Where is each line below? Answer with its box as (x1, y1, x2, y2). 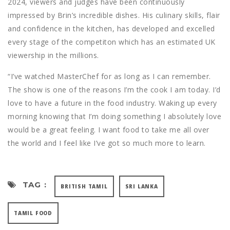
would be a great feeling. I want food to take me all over (8, 125, 209, 135)
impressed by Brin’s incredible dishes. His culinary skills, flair (8, 10, 220, 21)
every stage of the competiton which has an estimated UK (8, 37, 216, 47)
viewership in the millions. (8, 50, 99, 61)
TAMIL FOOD (14, 209, 52, 217)
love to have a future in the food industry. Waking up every (8, 98, 217, 108)
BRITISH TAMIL (61, 183, 108, 190)
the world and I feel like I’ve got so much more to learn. (8, 138, 206, 148)
